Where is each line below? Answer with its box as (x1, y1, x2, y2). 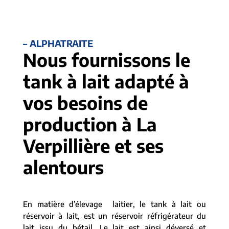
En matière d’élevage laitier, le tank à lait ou (22, 199, 207, 209)
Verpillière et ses (22, 134, 164, 157)
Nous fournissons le (22, 49, 190, 71)
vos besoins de (22, 91, 148, 114)
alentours (22, 156, 104, 178)
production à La (22, 113, 157, 135)
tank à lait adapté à (22, 70, 189, 93)
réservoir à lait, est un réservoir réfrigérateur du (22, 211, 207, 220)
